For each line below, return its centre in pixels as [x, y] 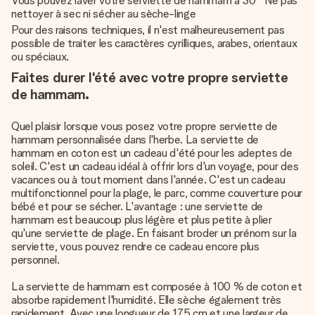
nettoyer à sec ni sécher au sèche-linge [104, 14]
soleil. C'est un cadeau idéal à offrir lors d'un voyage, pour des [155, 166]
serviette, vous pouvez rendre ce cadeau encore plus [135, 246]
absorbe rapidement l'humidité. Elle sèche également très [147, 300]
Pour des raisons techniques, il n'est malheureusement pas [148, 30]
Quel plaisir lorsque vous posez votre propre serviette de [144, 126]
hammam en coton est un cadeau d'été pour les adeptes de [152, 153]
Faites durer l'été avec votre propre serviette [150, 77]
